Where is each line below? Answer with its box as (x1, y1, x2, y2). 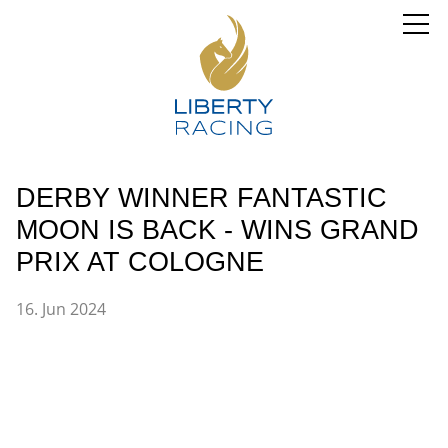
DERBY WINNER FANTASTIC (16, 183, 387, 213)
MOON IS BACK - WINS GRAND (16, 215, 419, 245)
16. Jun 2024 (16, 298, 106, 321)
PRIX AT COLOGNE (16, 247, 264, 277)
